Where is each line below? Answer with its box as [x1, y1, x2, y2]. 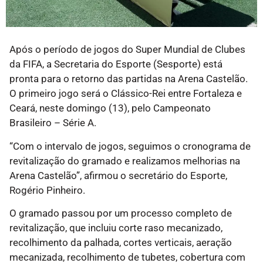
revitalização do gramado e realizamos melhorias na [9, 154, 240, 167]
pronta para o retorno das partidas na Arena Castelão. [9, 73, 248, 85]
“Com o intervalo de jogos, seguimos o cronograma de [9, 140, 251, 152]
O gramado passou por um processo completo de [9, 207, 232, 219]
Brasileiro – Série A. [9, 117, 96, 129]
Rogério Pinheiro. [9, 184, 85, 196]
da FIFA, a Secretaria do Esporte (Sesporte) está [9, 58, 222, 70]
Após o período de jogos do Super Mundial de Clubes [9, 43, 245, 56]
